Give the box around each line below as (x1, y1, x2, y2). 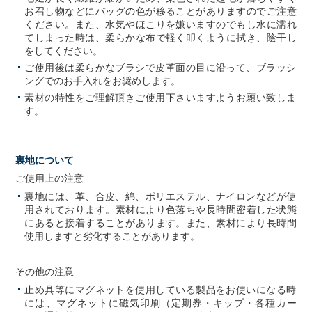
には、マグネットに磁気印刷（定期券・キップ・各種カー (24, 297, 297, 309)
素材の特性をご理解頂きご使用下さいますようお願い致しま (24, 92, 297, 104)
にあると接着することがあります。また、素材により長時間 (24, 217, 297, 229)
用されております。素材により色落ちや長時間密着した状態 (24, 204, 297, 216)
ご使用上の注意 (15, 173, 84, 185)
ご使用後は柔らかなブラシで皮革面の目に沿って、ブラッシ (24, 62, 297, 74)
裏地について (15, 155, 75, 166)
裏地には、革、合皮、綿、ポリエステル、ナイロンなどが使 (24, 191, 297, 203)
